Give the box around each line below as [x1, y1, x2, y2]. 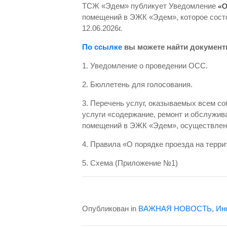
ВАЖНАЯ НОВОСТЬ [138, 204, 212, 213]
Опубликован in [82, 204, 138, 213]
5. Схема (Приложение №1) [82, 158, 178, 167]
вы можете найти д [122, 42, 195, 51]
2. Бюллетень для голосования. [82, 80, 193, 89]
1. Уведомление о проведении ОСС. [82, 61, 208, 70]
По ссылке [82, 42, 122, 51]
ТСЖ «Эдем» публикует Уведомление [82, 1, 218, 10]
